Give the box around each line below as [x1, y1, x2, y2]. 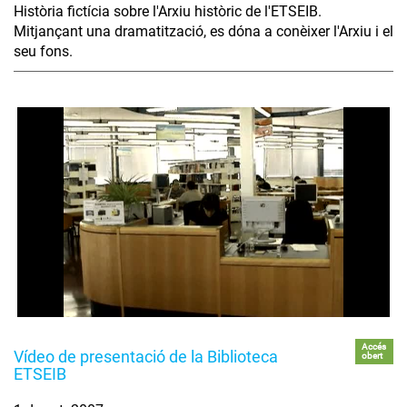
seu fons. [14, 43, 73, 61]
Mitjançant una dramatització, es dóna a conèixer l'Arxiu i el [14, 23, 393, 41]
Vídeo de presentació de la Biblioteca [14, 347, 278, 367]
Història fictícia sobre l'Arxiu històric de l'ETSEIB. [14, 3, 322, 21]
